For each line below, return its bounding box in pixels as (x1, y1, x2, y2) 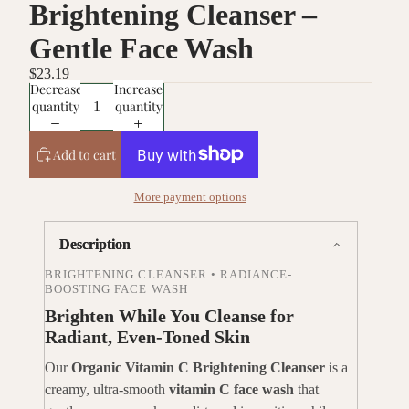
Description (59, 236, 131, 253)
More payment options (133, 190, 246, 204)
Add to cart (53, 145, 116, 163)
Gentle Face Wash (29, 32, 254, 65)
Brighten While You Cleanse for (45, 306, 294, 327)
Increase (114, 79, 163, 98)
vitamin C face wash (169, 382, 294, 398)
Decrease (30, 79, 82, 98)
